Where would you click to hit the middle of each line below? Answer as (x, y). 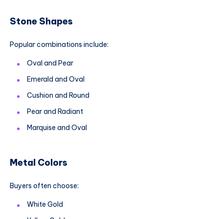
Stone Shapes (41, 21)
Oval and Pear (50, 63)
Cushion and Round (58, 95)
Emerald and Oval (56, 79)
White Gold (45, 204)
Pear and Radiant (55, 111)
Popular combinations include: (59, 45)
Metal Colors (39, 162)
